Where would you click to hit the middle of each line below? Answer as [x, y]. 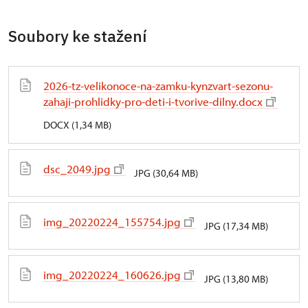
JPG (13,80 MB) [236, 278]
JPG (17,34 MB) [236, 225]
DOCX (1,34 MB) [77, 124]
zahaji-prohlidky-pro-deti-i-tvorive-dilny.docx [153, 101]
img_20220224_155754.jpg [112, 221]
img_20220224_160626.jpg [112, 274]
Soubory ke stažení [77, 35]
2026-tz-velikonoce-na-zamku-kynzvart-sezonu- [158, 85]
